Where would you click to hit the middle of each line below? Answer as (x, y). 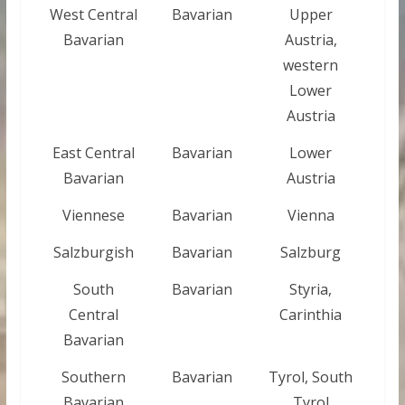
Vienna (311, 215)
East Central (93, 152)
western (311, 65)
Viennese (93, 215)
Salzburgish (93, 252)
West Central (93, 14)
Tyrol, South (311, 377)
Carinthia (311, 314)
